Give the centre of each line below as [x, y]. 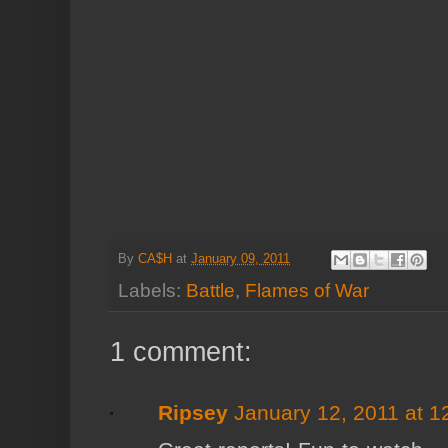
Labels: [152, 291]
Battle [210, 291]
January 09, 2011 [240, 259]
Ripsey [193, 413]
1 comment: [181, 352]
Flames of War [307, 291]
